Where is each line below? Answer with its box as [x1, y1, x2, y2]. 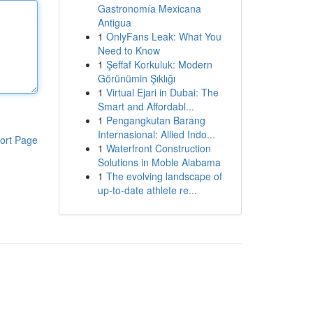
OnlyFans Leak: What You [105, 29, 221, 43]
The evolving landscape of [105, 169, 222, 183]
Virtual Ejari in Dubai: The [105, 85, 219, 99]
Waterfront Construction [105, 141, 211, 155]
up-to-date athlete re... [97, 183, 197, 197]
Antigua [97, 15, 131, 29]
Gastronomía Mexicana [97, 1, 201, 15]
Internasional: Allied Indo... [97, 127, 215, 141]
